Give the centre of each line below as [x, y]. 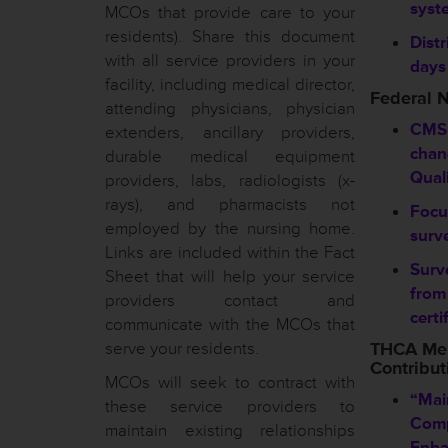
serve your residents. [182, 348]
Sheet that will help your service [230, 276]
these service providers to [230, 406]
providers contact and [230, 300]
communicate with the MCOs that [230, 324]
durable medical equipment [230, 156]
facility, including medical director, [230, 84]
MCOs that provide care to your [230, 12]
